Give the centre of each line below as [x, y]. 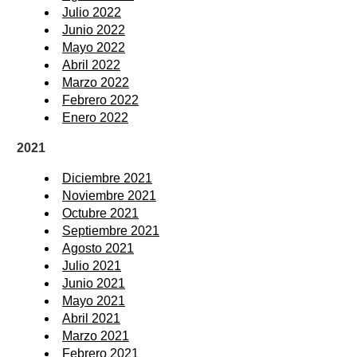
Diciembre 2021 [107, 178]
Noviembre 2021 [109, 195]
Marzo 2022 [96, 82]
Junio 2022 [94, 29]
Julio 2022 [92, 12]
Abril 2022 [91, 65]
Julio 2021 [92, 265]
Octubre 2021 [100, 213]
